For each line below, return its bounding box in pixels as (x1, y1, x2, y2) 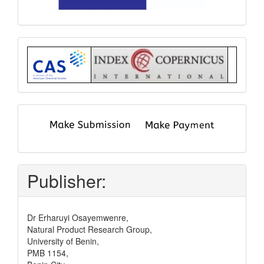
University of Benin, (27, 235, 99, 247)
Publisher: (27, 168, 106, 194)
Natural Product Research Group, (27, 223, 152, 236)
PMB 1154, (27, 247, 68, 259)
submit (27, 108, 79, 134)
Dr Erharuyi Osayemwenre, (27, 212, 128, 224)
